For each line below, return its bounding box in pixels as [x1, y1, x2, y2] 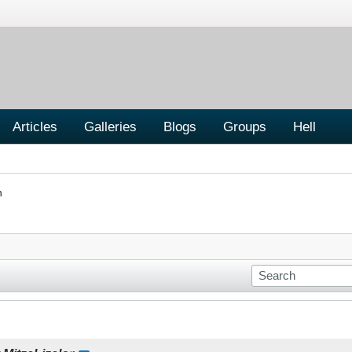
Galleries [84, 118, 137, 134]
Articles [13, 118, 57, 134]
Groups [223, 118, 266, 134]
